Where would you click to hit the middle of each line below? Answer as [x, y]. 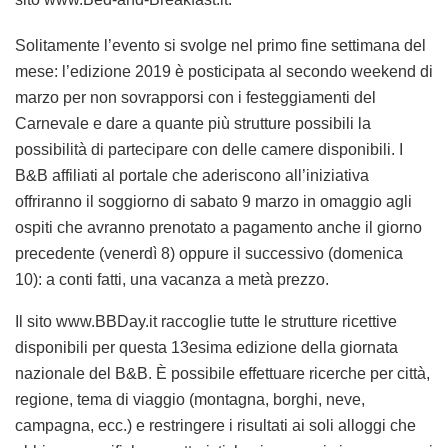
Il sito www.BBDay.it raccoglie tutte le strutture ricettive [206, 322]
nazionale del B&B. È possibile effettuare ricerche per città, [222, 374]
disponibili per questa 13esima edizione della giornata [206, 348]
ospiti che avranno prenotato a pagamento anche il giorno [218, 228]
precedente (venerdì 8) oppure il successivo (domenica [209, 254]
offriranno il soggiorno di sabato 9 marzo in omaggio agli [213, 202]
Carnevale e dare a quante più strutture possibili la [193, 124]
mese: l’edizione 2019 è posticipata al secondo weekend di [224, 72]
